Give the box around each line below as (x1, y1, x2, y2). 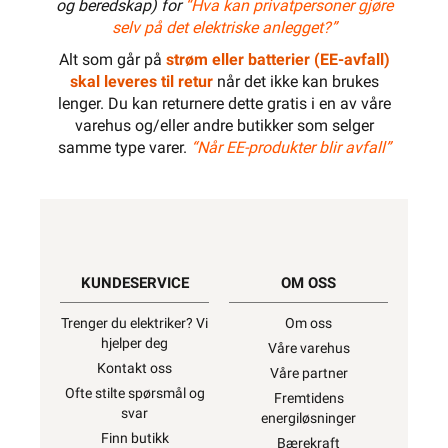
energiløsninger (261, 410, 356, 426)
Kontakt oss (97, 360, 172, 376)
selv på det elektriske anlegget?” (111, 18, 337, 37)
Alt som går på (58, 50, 166, 69)
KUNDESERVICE (80, 274, 189, 292)
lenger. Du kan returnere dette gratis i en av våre (57, 94, 391, 113)
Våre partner (269, 365, 348, 381)
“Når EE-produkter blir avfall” (190, 138, 391, 157)
